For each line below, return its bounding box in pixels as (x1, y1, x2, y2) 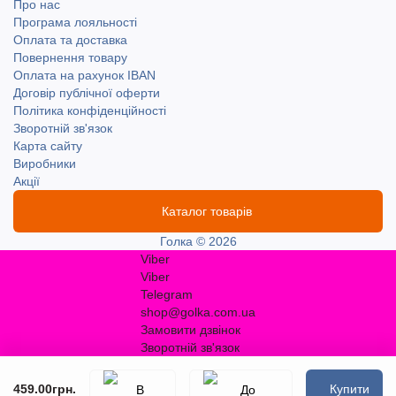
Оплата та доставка (13, 33, 127, 47)
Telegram (141, 287, 193, 301)
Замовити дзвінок (141, 323, 240, 337)
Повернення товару (13, 50, 127, 65)
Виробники (13, 156, 76, 171)
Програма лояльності (13, 15, 137, 29)
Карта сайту (13, 139, 82, 153)
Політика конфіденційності (13, 103, 166, 118)
